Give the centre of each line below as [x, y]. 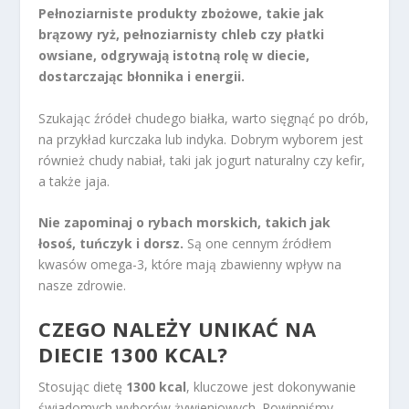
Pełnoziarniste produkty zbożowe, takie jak [182, 14]
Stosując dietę [83, 387]
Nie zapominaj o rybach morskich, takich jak [185, 223]
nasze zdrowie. [83, 286]
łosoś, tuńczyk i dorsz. [111, 244]
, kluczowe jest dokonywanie [272, 387]
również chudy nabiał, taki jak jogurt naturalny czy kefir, [202, 160]
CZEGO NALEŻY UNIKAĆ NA [178, 329]
